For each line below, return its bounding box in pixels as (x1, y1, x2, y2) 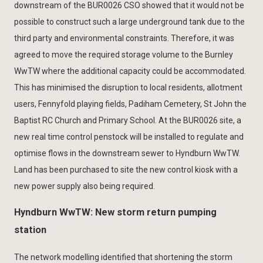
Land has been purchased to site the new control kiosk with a (14, 165, 238, 175)
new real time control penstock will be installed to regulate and (14, 132, 244, 142)
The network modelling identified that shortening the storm (14, 252, 232, 262)
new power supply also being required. (14, 181, 155, 191)
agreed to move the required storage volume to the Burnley (14, 50, 233, 60)
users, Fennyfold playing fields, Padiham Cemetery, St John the (14, 99, 247, 109)
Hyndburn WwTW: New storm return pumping (14, 207, 217, 218)
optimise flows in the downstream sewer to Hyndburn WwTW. (14, 149, 240, 159)
